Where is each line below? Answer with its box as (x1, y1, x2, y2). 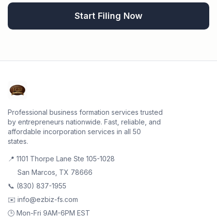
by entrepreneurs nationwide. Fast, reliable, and (8, 118, 161, 126)
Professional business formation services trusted (8, 108, 163, 116)
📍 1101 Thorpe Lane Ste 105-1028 (8, 155, 115, 163)
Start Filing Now (75, 11, 142, 21)
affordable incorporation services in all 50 (8, 127, 141, 136)
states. (8, 137, 28, 145)
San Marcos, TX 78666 (17, 168, 93, 176)
